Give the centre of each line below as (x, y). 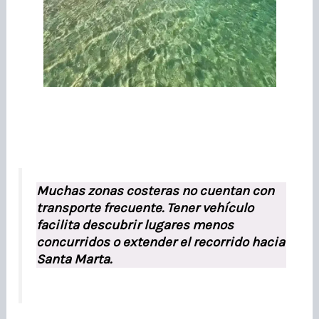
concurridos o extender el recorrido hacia (161, 242)
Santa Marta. (74, 259)
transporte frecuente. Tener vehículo (145, 208)
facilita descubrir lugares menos (135, 225)
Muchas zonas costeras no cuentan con (156, 190)
